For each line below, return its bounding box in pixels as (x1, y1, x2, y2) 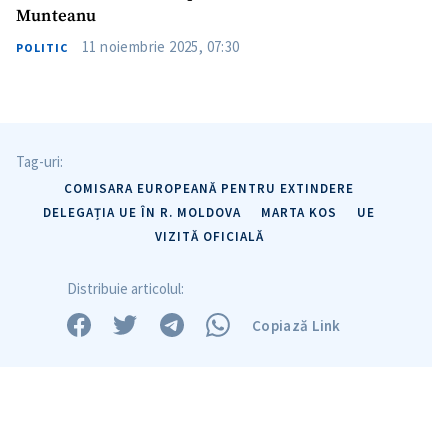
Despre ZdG (240, 403, 327, 417)
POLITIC (16, 40, 68, 56)
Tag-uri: (16, 152, 63, 172)
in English (16, 424, 85, 438)
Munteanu (16, 6, 97, 28)
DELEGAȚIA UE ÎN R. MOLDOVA (43, 204, 241, 222)
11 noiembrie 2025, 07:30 (82, 37, 240, 57)
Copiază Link (252, 315, 341, 335)
